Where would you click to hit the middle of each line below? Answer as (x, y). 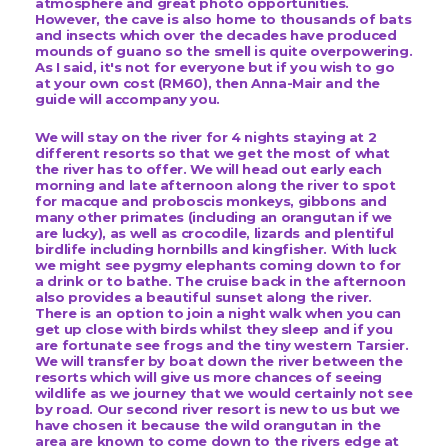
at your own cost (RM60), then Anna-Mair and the (207, 82)
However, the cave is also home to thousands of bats (223, 18)
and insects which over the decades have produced (216, 34)
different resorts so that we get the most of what (213, 152)
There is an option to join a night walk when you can (218, 312)
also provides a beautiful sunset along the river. (204, 296)
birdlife (62, 248)
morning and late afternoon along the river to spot (215, 184)
